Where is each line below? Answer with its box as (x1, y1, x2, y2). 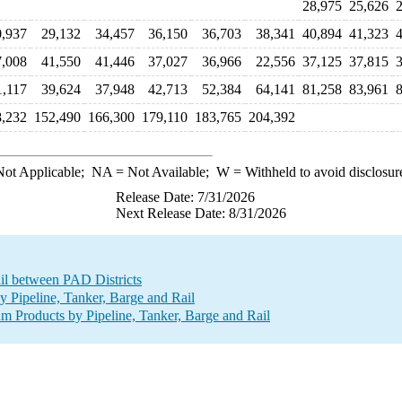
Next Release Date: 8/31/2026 (116, 205, 286, 221)
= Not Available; (111, 164, 216, 179)
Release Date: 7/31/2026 (116, 189, 255, 205)
